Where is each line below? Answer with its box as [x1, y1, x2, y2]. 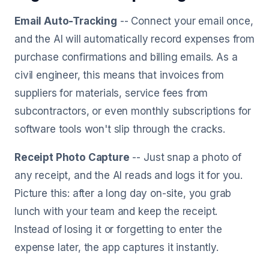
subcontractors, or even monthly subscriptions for [14, 105, 252, 117]
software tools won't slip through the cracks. [14, 123, 225, 135]
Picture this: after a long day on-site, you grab [14, 187, 232, 199]
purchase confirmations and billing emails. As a [14, 51, 238, 63]
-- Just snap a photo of [129, 151, 241, 163]
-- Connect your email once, [116, 15, 253, 27]
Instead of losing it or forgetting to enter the [14, 223, 222, 235]
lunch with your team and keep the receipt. [14, 205, 218, 217]
